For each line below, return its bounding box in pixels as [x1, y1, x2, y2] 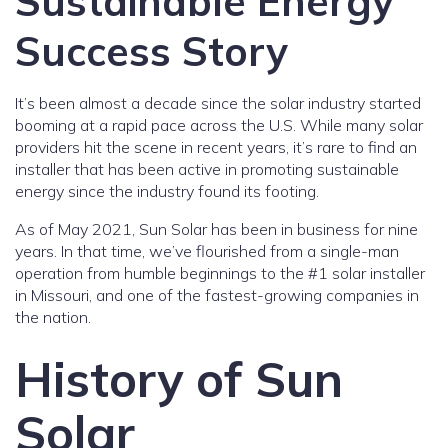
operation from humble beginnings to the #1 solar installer [15, 263, 425, 283]
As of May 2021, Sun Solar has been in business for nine [15, 219, 418, 239]
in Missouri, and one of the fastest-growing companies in [15, 285, 419, 305]
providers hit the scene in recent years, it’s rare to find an [15, 137, 417, 157]
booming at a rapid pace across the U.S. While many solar [15, 115, 423, 135]
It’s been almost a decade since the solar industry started [15, 93, 421, 113]
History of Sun [15, 349, 343, 409]
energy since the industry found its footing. [15, 181, 319, 201]
